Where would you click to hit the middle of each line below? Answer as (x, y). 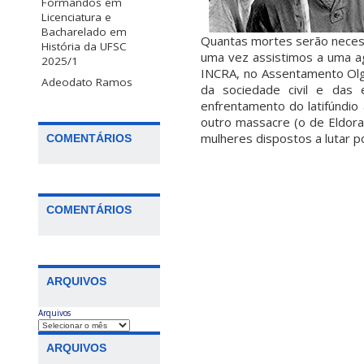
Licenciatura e (76, 17)
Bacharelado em (84, 31)
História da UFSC (84, 46)
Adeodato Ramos (87, 82)
